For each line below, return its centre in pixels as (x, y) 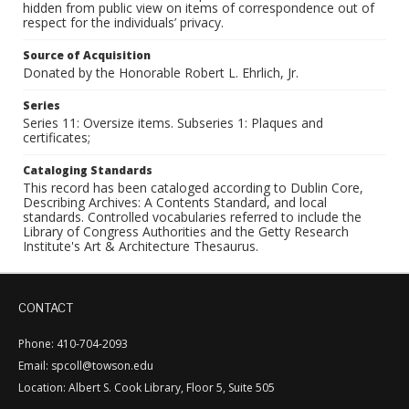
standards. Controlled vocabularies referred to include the (192, 217)
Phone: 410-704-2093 (73, 344)
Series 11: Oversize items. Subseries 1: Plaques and (173, 123)
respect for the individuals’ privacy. (123, 22)
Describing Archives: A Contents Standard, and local (175, 202)
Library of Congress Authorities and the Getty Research (186, 231)
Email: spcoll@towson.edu (86, 366)
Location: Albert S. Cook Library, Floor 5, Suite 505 (147, 388)
